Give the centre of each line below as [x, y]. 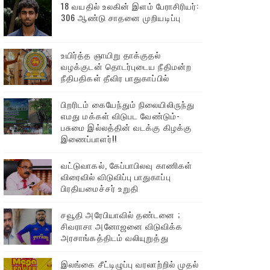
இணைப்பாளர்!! [89, 138]
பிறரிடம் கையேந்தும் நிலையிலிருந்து [128, 104]
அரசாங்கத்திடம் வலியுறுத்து [115, 237]
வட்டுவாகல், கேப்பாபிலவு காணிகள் [127, 165]
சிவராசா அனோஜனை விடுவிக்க [122, 226]
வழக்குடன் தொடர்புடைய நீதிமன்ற [126, 66]
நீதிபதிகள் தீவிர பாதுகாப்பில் [115, 77]
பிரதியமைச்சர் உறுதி [100, 188]
